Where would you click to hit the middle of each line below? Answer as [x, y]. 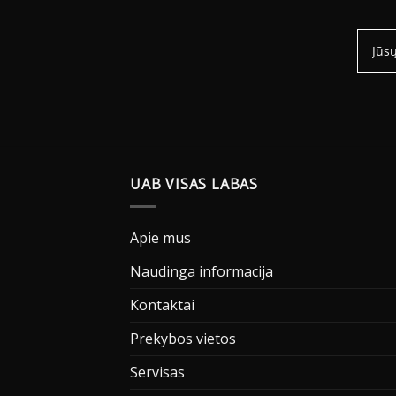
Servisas [157, 372]
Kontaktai [162, 305]
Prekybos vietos [183, 338]
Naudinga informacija [202, 271]
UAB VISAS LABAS [194, 184]
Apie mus [160, 237]
